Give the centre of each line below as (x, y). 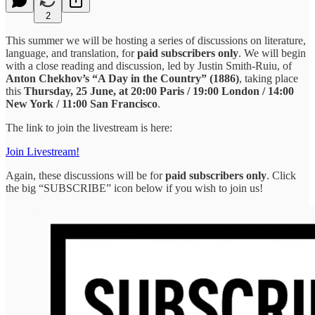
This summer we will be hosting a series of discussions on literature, (156, 40)
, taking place (269, 78)
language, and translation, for (71, 53)
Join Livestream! (43, 151)
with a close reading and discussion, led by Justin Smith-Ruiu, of (149, 65)
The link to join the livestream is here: (89, 127)
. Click (281, 175)
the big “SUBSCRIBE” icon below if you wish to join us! (134, 188)
